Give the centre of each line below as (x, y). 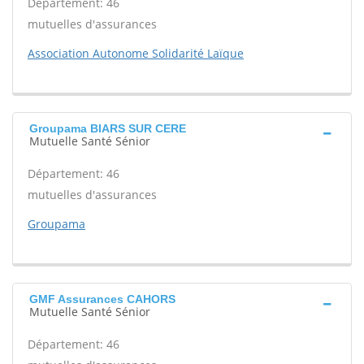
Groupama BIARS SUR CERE (108, 128)
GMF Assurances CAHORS (102, 299)
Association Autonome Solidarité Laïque (136, 53)
